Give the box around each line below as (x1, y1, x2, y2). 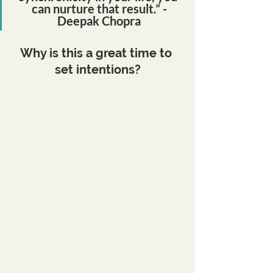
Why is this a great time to (20, 46, 175, 60)
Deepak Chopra (57, 13, 141, 28)
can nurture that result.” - (31, 1, 167, 16)
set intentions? (54, 62, 141, 77)
